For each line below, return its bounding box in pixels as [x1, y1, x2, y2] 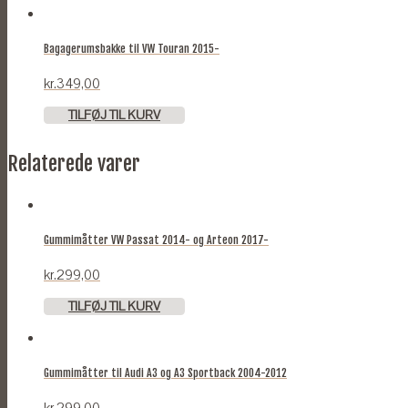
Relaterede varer [7, 151, 140, 177]
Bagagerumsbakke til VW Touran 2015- [44, 41, 219, 56]
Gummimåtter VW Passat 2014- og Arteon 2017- [44, 233, 269, 248]
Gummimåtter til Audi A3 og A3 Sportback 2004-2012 [44, 366, 287, 381]
